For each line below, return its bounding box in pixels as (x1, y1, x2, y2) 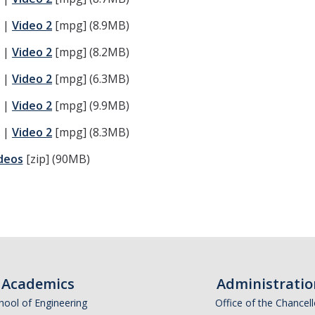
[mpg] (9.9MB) (52, 98, 129, 113)
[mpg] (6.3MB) (52, 71, 129, 86)
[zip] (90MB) (22, 151, 90, 167)
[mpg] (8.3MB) (52, 124, 129, 140)
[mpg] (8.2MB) (52, 44, 129, 60)
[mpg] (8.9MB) (52, 18, 129, 33)
